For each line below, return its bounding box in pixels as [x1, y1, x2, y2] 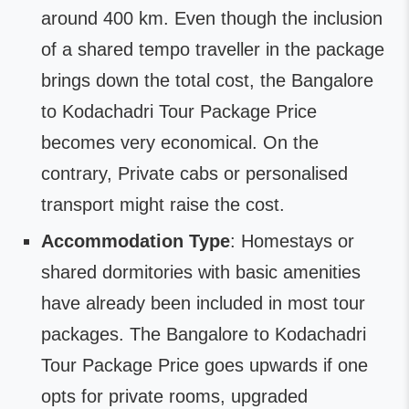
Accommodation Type [41, 231, 230, 251]
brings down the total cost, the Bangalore [41, 70, 373, 90]
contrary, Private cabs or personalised [41, 163, 348, 184]
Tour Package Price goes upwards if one [41, 355, 368, 375]
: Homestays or [230, 231, 354, 251]
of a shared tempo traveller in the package [41, 39, 384, 59]
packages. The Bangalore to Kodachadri [41, 324, 366, 344]
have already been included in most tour [41, 293, 365, 313]
